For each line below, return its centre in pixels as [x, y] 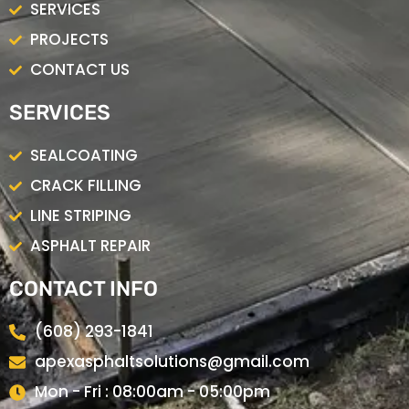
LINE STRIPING [80, 215]
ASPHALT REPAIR [90, 246]
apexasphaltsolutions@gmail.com [172, 362]
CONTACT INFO [84, 288]
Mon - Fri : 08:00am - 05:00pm [152, 392]
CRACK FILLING [85, 185]
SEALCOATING [84, 155]
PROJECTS [69, 39]
